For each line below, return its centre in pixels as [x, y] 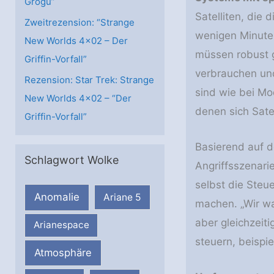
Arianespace [61, 225]
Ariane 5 [123, 198]
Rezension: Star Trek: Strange [89, 80]
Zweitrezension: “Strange [80, 23]
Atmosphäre [63, 253]
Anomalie [57, 197]
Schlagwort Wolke [72, 160]
